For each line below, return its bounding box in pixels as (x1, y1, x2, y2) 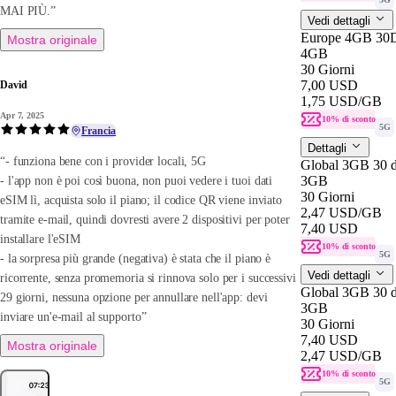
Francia (81, 125, 116, 138)
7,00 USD (301, 77, 358, 93)
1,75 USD (301, 93, 358, 109)
